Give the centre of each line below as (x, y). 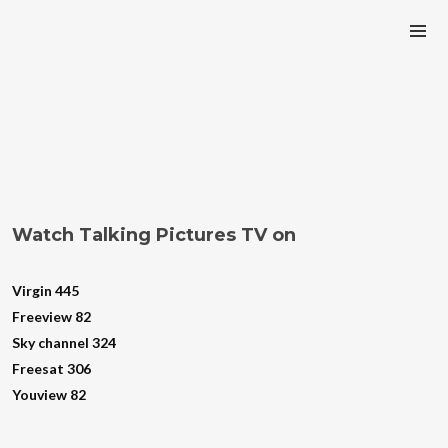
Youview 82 (49, 395)
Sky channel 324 (64, 343)
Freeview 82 (52, 317)
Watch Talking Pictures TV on (154, 235)
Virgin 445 (46, 291)
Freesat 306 (52, 369)
